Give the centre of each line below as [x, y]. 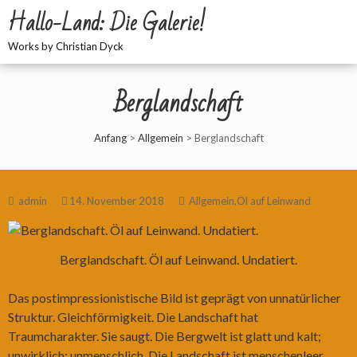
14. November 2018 [117, 201]
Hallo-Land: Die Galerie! [107, 24]
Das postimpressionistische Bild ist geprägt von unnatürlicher [175, 297]
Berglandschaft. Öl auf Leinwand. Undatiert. [178, 259]
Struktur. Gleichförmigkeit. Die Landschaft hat [133, 316]
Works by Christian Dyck [66, 46]
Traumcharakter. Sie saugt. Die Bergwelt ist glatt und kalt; [165, 335]
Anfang [110, 138]
